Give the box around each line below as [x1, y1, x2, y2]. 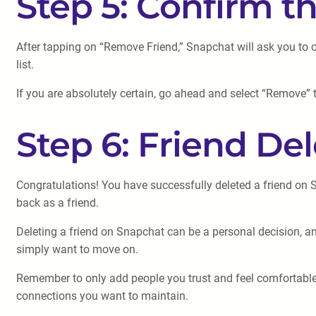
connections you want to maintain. [16, 289, 188, 303]
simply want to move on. [16, 243, 138, 256]
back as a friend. [16, 196, 99, 209]
